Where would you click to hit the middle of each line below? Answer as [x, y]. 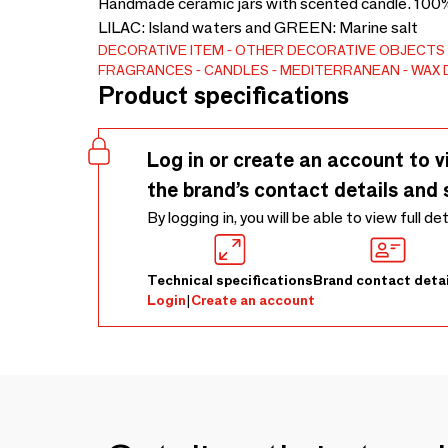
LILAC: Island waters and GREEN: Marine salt [258, 27]
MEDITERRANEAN [340, 70]
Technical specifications [230, 280]
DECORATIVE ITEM [161, 50]
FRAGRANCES [145, 70]
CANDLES [236, 70]
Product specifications [223, 95]
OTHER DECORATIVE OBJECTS [340, 50]
